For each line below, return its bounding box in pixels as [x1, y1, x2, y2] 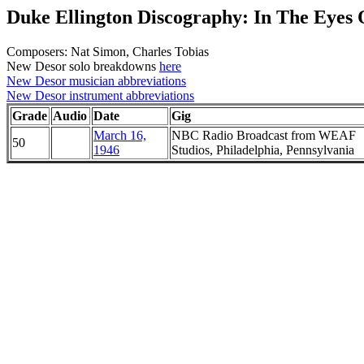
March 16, [93, 128, 146, 142]
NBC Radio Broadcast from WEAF [171, 128, 356, 142]
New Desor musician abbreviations [6, 73, 186, 88]
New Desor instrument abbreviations [6, 88, 194, 102]
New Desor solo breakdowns [6, 58, 159, 73]
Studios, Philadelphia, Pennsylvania [171, 142, 354, 157]
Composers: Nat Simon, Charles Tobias [6, 44, 209, 58]
